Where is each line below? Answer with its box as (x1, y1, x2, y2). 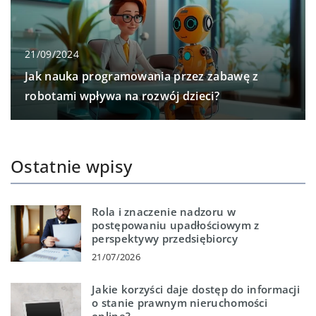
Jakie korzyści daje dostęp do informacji (92, 282, 300, 297)
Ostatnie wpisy (11, 154, 133, 178)
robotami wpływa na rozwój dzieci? (25, 88, 219, 104)
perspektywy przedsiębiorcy (92, 231, 238, 246)
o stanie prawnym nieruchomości (92, 296, 268, 310)
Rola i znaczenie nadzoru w (92, 205, 236, 219)
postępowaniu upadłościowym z (92, 218, 260, 233)
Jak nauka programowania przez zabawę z (25, 68, 259, 85)
